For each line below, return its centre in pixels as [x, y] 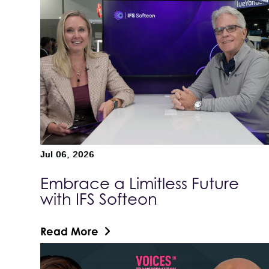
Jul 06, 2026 [68, 155]
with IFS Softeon [99, 199]
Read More [70, 231]
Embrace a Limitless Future [140, 184]
